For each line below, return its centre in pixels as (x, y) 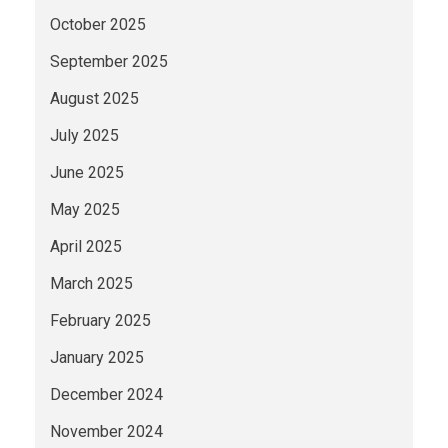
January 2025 (97, 357)
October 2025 (98, 24)
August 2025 (94, 98)
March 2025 (91, 283)
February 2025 (100, 320)
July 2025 (84, 135)
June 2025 (87, 172)
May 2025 (85, 209)
